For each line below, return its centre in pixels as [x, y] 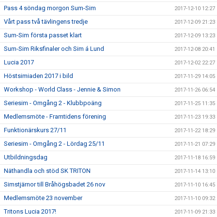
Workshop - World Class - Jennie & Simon [62, 89]
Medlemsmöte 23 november [43, 198]
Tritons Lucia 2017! [30, 211]
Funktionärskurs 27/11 [35, 130]
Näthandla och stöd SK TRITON [47, 171]
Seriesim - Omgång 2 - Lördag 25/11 [54, 144]
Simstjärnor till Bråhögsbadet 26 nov [54, 184]
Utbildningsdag [26, 157]
